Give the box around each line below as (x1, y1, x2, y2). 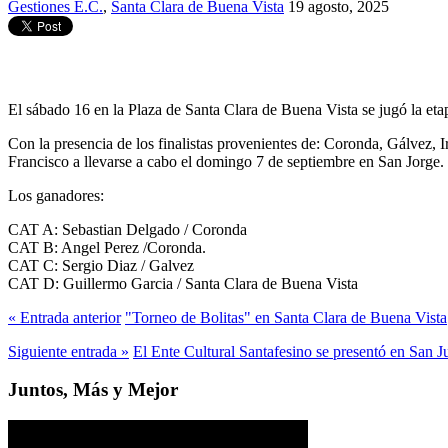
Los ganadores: (8, 186, 104, 204)
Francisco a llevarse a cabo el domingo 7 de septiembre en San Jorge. (8, 152, 444, 170)
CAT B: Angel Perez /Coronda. (8, 238, 206, 256)
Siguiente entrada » (8, 342, 129, 360)
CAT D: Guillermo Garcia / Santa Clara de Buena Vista (8, 274, 358, 292)
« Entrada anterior (8, 308, 121, 326)
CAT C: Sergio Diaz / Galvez (8, 256, 194, 274)
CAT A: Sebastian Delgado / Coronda (8, 220, 247, 238)
